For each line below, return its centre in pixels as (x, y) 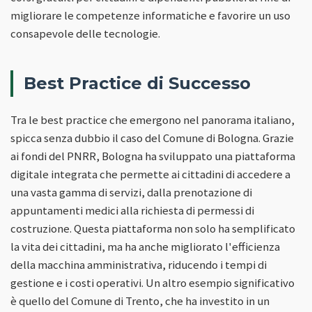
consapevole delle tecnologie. (85, 33)
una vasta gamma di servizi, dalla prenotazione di (131, 192)
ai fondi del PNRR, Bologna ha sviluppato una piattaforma (153, 156)
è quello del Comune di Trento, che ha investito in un (140, 301)
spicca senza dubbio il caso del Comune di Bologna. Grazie (152, 138)
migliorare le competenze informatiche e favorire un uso (150, 15)
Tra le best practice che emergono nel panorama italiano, (153, 119)
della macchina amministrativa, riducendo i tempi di (139, 264)
